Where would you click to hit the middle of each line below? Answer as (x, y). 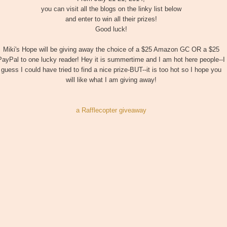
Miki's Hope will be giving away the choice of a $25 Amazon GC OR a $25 (111, 50)
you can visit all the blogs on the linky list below (111, 9)
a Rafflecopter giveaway (111, 110)
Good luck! (111, 29)
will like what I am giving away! (111, 80)
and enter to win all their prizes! (111, 19)
